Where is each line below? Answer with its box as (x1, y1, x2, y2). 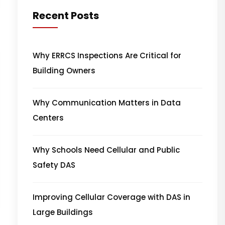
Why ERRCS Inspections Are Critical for (33, 50, 181, 61)
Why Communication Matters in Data (33, 97, 181, 108)
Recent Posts (33, 8, 99, 23)
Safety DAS (33, 159, 75, 170)
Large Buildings (33, 206, 93, 217)
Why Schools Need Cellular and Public (33, 144, 180, 155)
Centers (33, 112, 64, 123)
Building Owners (33, 65, 95, 76)
